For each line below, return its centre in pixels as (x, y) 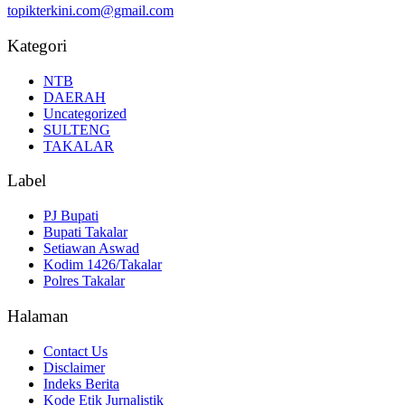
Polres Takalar (84, 281)
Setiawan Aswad (91, 249)
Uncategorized (85, 113)
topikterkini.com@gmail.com (90, 11)
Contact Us (75, 351)
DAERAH (75, 97)
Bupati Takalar (85, 232)
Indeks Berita (81, 383)
